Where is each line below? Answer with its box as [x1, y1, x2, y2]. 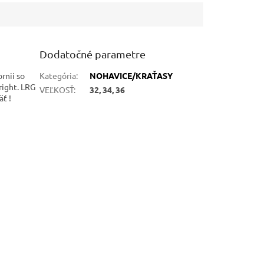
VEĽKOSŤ [39, 84, 74, 95]
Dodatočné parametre [39, 47, 146, 60]
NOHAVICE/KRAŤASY [90, 70, 173, 81]
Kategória [39, 70, 77, 81]
